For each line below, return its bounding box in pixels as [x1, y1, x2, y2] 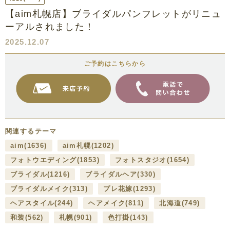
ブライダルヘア [85, 170, 138, 179]
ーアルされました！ [5, 21, 95, 32]
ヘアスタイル [10, 199, 55, 207]
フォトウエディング [10, 156, 77, 164]
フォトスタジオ [115, 156, 167, 164]
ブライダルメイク [10, 185, 70, 193]
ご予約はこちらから [84, 60, 146, 67]
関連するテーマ [5, 127, 57, 136]
